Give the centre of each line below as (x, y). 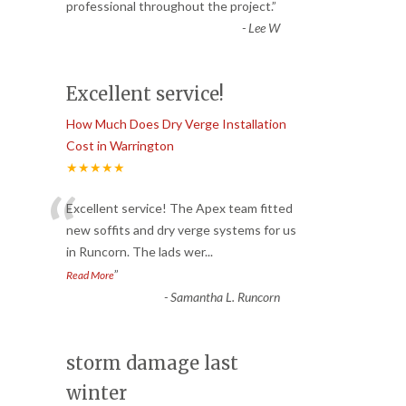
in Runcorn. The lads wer (135, 252)
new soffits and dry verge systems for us (181, 230)
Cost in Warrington (120, 146)
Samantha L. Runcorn (225, 297)
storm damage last (152, 363)
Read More (90, 275)
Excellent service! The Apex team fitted (179, 208)
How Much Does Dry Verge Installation (176, 124)
